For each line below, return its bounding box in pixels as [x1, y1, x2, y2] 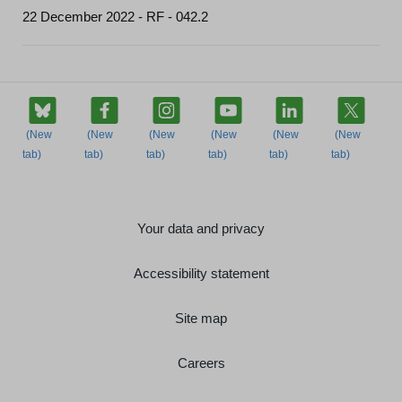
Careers [177, 354, 225, 371]
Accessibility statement [133, 265, 269, 281]
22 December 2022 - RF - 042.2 [22, 9, 208, 24]
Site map [175, 310, 227, 326]
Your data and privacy [137, 220, 265, 236]
